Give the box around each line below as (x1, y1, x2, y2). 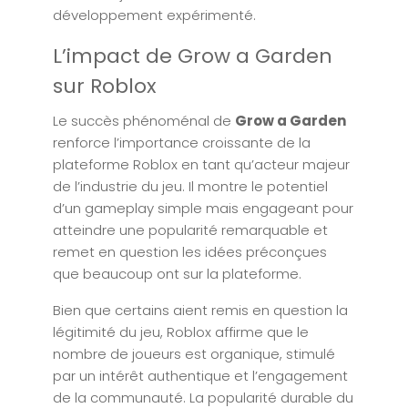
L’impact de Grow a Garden (53, 42, 332, 70)
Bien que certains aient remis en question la (53, 301, 348, 320)
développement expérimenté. (53, 5, 256, 25)
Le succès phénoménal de (53, 111, 235, 130)
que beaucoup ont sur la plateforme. (53, 264, 301, 283)
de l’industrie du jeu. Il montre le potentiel (53, 177, 328, 196)
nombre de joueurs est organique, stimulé (53, 344, 335, 363)
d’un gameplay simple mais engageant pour (53, 199, 353, 218)
